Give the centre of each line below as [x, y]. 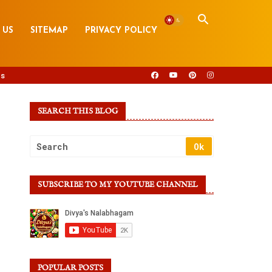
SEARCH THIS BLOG [77, 111]
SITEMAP [49, 30]
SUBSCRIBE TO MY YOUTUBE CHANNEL [117, 185]
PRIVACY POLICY [121, 30]
